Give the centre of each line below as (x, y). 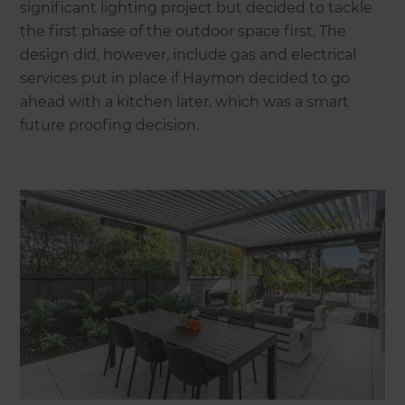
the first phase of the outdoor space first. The (184, 32)
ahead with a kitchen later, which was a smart (185, 102)
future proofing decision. (110, 126)
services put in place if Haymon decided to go (185, 79)
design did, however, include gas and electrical (188, 55)
